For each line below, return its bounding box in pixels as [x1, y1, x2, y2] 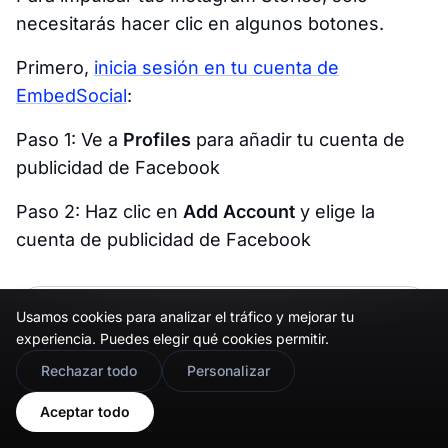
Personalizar [187, 362, 270, 379]
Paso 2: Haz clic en [16, 200, 183, 222]
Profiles [123, 128, 191, 150]
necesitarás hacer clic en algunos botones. [16, 12, 384, 34]
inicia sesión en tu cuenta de [94, 56, 339, 78]
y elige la [295, 200, 375, 222]
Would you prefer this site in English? [73, 353, 321, 370]
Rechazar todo [41, 362, 137, 379]
